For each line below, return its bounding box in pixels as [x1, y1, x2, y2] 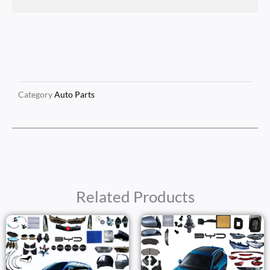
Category [18, 89, 52, 100]
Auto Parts [54, 89, 95, 100]
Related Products [75, 187, 195, 206]
